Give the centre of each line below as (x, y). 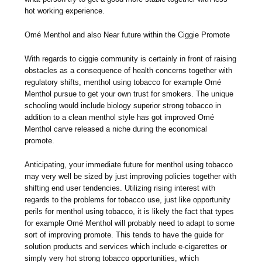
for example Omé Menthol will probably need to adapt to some (130, 223)
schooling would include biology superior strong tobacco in (123, 106)
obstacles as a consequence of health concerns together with (129, 71)
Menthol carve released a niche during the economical (116, 129)
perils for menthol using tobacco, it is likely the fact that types (130, 212)
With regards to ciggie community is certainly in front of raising (131, 59)
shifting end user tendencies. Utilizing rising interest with (120, 188)
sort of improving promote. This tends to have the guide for (124, 235)
